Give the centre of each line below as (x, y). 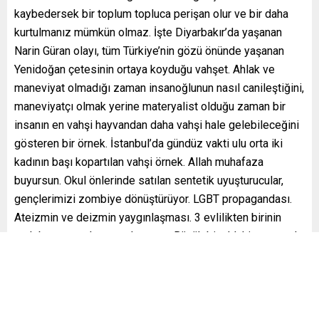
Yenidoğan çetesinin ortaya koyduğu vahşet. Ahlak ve (145, 69)
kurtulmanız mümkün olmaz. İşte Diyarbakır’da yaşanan (148, 32)
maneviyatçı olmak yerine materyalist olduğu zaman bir (150, 106)
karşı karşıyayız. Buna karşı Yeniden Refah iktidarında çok (155, 254)
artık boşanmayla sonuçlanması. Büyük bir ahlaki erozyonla (158, 236)
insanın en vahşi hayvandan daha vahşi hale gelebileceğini (157, 125)
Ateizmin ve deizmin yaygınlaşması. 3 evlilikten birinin (148, 217)
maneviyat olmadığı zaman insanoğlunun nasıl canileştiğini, (159, 88)
